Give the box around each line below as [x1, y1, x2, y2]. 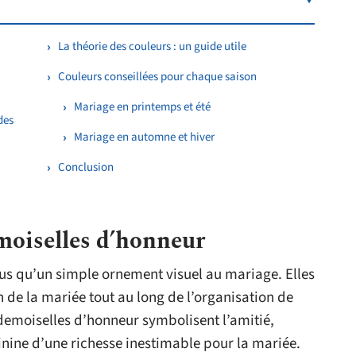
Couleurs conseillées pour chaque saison [58, 68, 257, 85]
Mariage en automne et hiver [74, 129, 215, 145]
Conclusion [58, 159, 114, 176]
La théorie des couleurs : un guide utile [58, 38, 246, 55]
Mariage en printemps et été [74, 99, 211, 115]
